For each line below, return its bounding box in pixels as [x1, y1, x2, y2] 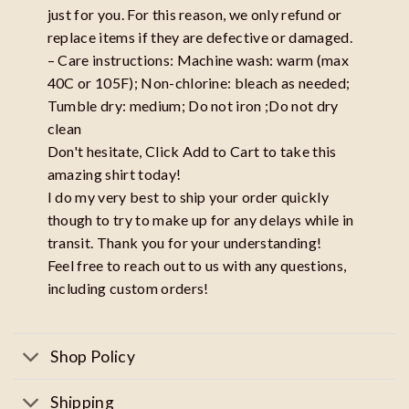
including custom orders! [47, 279, 209, 298]
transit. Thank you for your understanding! [47, 234, 322, 252]
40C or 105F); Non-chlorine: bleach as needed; [47, 74, 351, 92]
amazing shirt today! [47, 165, 182, 184]
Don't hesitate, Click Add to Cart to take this [47, 142, 337, 161]
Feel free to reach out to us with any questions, [47, 257, 347, 275]
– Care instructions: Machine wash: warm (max [47, 51, 349, 69]
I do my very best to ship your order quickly [47, 188, 329, 206]
